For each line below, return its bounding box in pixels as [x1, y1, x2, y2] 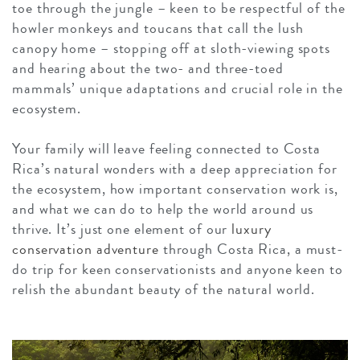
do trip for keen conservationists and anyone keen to [12, 259, 343, 280]
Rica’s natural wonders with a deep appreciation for [12, 158, 337, 180]
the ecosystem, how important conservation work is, [12, 178, 338, 200]
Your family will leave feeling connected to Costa [12, 138, 321, 160]
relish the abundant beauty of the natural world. [12, 279, 316, 301]
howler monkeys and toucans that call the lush [12, 18, 304, 39]
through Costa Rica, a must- [158, 239, 344, 260]
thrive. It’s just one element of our [12, 219, 232, 240]
